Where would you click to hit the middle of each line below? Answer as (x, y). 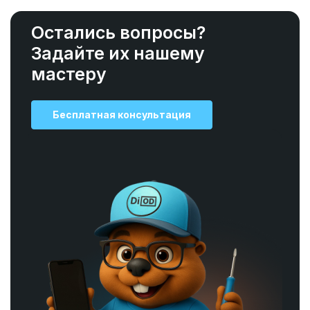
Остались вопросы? (118, 33)
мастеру (69, 74)
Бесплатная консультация (122, 115)
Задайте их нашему (118, 53)
